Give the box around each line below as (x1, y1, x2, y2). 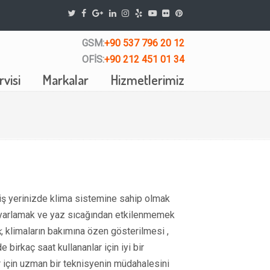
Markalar (43, 71, 89, 88)
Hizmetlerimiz (111, 71, 184, 88)
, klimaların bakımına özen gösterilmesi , (1, 225, 169, 237)
